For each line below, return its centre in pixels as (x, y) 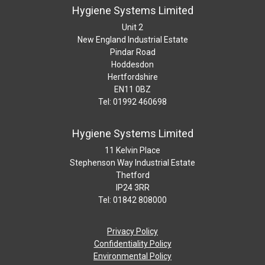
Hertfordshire (132, 77)
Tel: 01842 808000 (132, 200)
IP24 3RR (132, 188)
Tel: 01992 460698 (132, 102)
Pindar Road (132, 52)
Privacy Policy (132, 231)
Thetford (132, 175)
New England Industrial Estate (132, 40)
